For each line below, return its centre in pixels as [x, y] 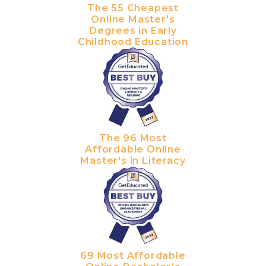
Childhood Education [133, 42]
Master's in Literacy [133, 160]
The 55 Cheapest [133, 8]
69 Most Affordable [133, 256]
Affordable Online [133, 149]
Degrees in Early [133, 30]
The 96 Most [133, 138]
